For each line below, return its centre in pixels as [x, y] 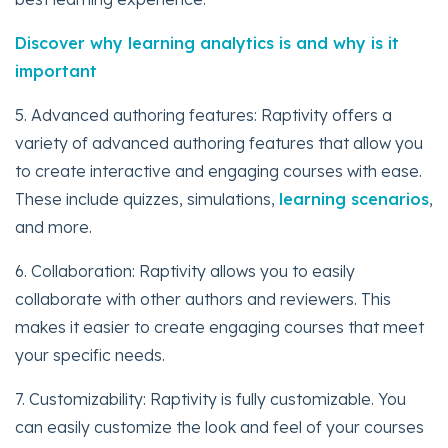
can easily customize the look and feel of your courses [219, 426]
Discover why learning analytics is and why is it [207, 42]
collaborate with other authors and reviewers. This [203, 298]
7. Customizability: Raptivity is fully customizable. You [210, 398]
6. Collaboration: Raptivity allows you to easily [185, 270]
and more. [53, 226]
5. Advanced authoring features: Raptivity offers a [203, 114]
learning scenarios [354, 198]
